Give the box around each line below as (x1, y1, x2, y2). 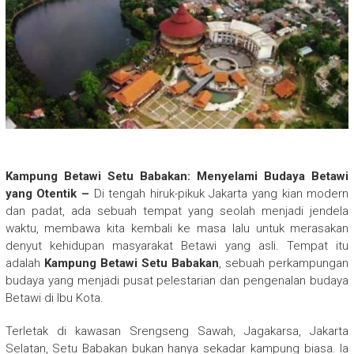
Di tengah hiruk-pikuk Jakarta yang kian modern (93, 186, 349, 201)
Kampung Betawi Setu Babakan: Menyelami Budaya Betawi (5, 168, 349, 183)
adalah (5, 255, 44, 270)
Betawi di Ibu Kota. (5, 290, 104, 305)
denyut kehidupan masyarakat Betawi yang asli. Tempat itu (5, 238, 349, 253)
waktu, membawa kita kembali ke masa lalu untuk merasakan (5, 220, 349, 235)
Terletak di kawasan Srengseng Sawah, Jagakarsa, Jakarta (5, 323, 349, 338)
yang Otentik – (5, 186, 94, 201)
